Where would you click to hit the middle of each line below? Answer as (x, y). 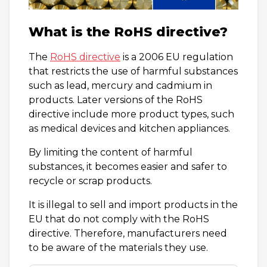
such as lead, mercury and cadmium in (120, 85)
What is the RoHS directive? (128, 32)
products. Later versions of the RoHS (116, 100)
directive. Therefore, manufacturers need (128, 233)
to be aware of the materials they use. (118, 247)
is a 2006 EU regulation (177, 57)
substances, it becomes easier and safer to (128, 166)
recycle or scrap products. (90, 181)
